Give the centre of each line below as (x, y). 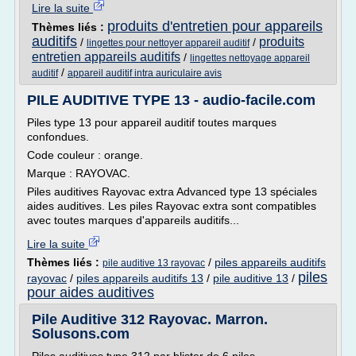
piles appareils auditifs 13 (140, 278)
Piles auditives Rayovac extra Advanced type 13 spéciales (172, 192)
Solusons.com (81, 334)
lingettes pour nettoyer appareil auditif (168, 43)
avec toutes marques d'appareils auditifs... (133, 220)
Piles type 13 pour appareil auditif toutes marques (152, 122)
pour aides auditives (91, 292)
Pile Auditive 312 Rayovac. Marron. (150, 319)
